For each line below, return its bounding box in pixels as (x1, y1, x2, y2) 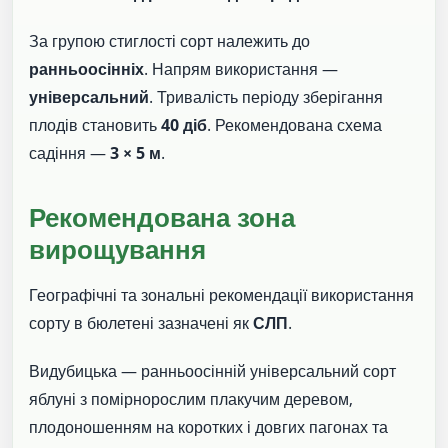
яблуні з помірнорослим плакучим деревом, (29, 387, 353, 410)
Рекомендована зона (29, 198, 295, 235)
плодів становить (29, 114, 161, 137)
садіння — (29, 142, 110, 165)
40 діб (161, 114, 207, 137)
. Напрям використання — (144, 58, 338, 81)
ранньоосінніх (29, 58, 144, 81)
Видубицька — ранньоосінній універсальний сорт (29, 359, 396, 382)
